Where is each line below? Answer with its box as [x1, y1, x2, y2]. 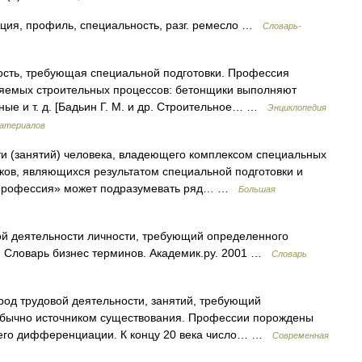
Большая [238, 184, 276, 194]
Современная [272, 330, 329, 340]
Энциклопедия [267, 103, 326, 112]
